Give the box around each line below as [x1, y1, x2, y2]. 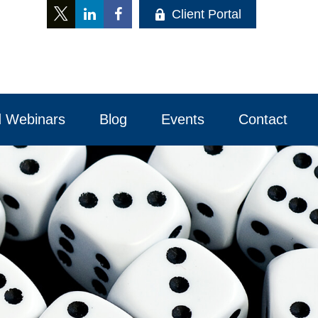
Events [160, 111, 204, 127]
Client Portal [172, 6, 241, 21]
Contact [238, 111, 292, 127]
